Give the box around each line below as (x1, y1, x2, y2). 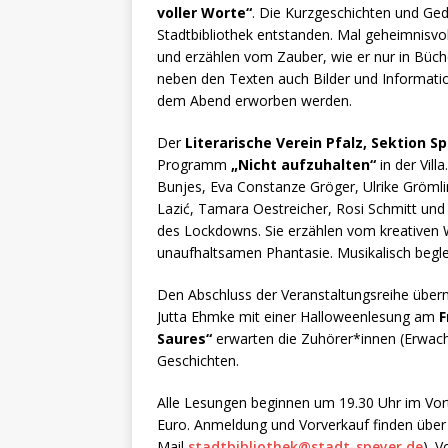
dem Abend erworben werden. (157, 91, 352, 111)
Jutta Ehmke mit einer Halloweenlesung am (157, 307, 439, 327)
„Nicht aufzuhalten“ (231, 155, 376, 175)
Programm (157, 155, 231, 175)
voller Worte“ (157, 3, 252, 23)
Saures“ (157, 329, 212, 349)
